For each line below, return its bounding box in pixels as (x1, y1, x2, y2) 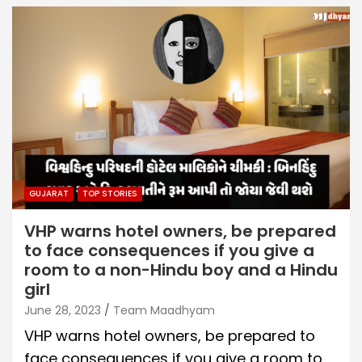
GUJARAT (29, 187, 69, 200)
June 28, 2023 (24, 301, 101, 318)
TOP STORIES (82, 187, 137, 200)
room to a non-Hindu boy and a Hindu (24, 258, 338, 281)
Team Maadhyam (113, 301, 215, 318)
